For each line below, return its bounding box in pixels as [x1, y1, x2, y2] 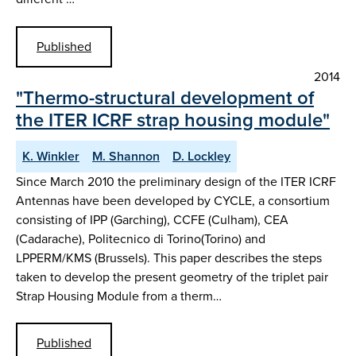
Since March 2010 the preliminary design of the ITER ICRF [16, 172, 336, 191]
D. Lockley [172, 146, 230, 165]
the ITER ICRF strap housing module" [16, 105, 330, 134]
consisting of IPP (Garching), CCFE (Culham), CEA [16, 210, 288, 229]
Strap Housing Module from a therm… [16, 286, 222, 305]
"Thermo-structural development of [16, 83, 314, 112]
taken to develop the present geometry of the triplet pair [16, 267, 328, 286]
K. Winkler [22, 146, 79, 165]
